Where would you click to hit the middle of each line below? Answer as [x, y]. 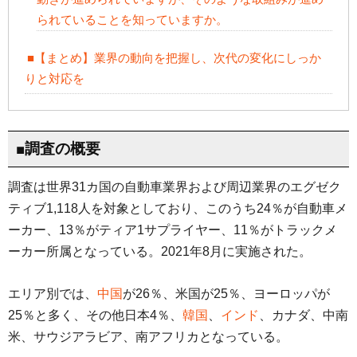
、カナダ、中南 [304, 315]
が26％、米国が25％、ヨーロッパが [226, 293]
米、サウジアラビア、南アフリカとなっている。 [148, 336]
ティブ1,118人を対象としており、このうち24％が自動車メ [178, 208]
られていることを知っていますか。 [132, 20]
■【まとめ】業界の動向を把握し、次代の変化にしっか [174, 58]
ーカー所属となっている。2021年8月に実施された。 [160, 251]
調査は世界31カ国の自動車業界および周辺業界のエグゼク [175, 186]
